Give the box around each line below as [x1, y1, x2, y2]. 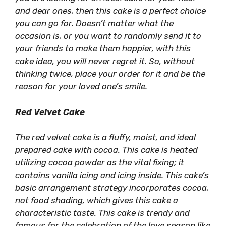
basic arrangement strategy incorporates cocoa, [15, 183, 209, 193]
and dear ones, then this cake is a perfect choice [15, 6, 206, 16]
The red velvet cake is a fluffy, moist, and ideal [15, 132, 196, 142]
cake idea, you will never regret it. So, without [15, 56, 195, 66]
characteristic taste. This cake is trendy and [15, 208, 190, 218]
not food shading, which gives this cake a [15, 195, 178, 205]
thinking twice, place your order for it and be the [15, 69, 205, 79]
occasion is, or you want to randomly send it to [15, 31, 201, 41]
